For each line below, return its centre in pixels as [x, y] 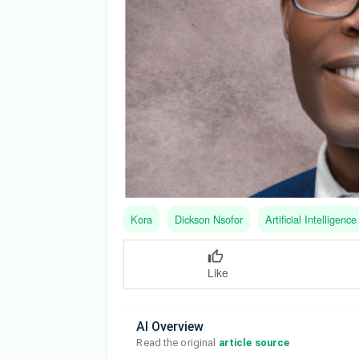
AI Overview [170, 326]
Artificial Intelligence [311, 220]
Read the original [177, 342]
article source [254, 342]
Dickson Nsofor [209, 220]
